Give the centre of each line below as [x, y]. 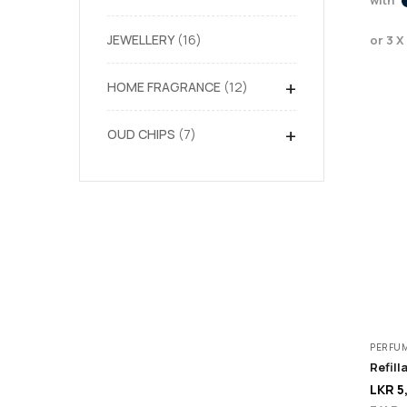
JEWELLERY [141, 40]
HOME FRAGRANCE [164, 87]
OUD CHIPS [141, 134]
